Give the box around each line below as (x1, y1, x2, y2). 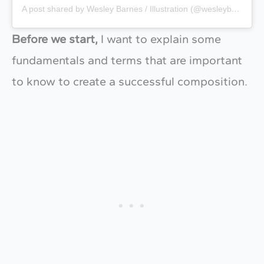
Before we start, (12, 32, 98, 47)
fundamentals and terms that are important (12, 53, 242, 68)
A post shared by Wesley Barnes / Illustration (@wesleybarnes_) (232, 4, 240, 14)
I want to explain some (98, 32, 221, 47)
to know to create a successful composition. (12, 74, 247, 89)
